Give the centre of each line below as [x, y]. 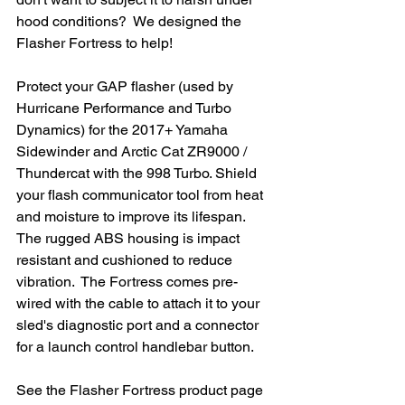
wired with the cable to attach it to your [140, 303]
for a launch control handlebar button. [138, 346]
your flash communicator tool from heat [141, 194]
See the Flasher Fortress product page [141, 390]
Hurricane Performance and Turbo [126, 108]
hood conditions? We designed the [131, 21]
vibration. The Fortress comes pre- [127, 281]
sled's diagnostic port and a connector [139, 325]
